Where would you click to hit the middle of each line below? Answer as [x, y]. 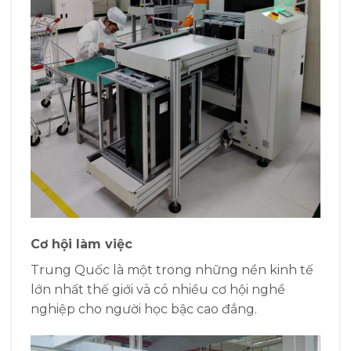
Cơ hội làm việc [81, 244]
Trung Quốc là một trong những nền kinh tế [172, 270]
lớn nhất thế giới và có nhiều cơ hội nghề [158, 289]
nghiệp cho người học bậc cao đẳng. [144, 309]
